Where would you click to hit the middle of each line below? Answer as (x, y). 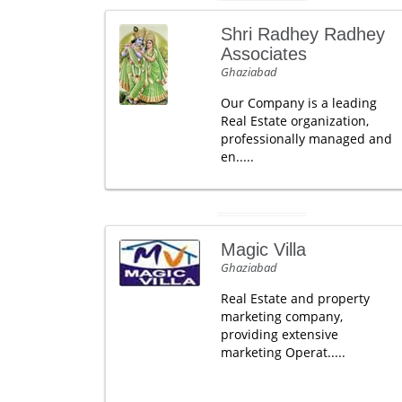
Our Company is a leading (298, 103)
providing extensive (279, 334)
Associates (263, 54)
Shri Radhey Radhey (302, 34)
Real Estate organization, (294, 121)
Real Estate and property (295, 298)
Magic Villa (263, 249)
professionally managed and (306, 139)
